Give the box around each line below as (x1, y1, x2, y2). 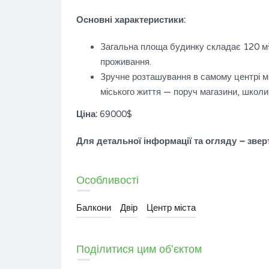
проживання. (100, 56, 151, 67)
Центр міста (147, 202, 196, 213)
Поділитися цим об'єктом (76, 243, 202, 256)
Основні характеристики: (76, 14, 186, 25)
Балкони (76, 202, 111, 213)
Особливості (76, 174, 139, 187)
